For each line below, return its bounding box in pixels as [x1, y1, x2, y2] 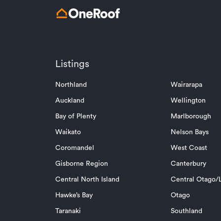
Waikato [55, 129, 81, 136]
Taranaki [55, 208, 81, 215]
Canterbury [170, 160, 206, 168]
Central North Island [55, 176, 119, 184]
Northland [55, 81, 87, 89]
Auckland [55, 97, 84, 105]
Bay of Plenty [55, 113, 96, 120]
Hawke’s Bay [55, 192, 93, 199]
